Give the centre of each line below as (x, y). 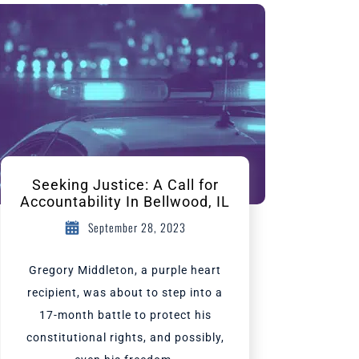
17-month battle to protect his (125, 315)
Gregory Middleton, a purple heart (125, 270)
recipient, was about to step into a (125, 292)
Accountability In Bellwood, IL (125, 202)
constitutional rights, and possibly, (125, 337)
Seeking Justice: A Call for (125, 185)
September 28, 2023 (137, 227)
